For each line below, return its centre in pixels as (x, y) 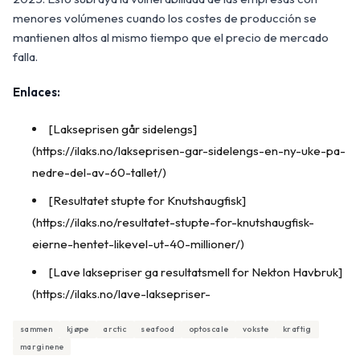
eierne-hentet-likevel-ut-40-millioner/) (138, 244)
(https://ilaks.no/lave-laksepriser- (121, 294)
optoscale (209, 329)
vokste (256, 329)
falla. (25, 57)
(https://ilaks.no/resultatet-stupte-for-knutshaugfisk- (173, 223)
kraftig (297, 329)
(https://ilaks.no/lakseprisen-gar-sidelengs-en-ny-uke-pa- (189, 151)
